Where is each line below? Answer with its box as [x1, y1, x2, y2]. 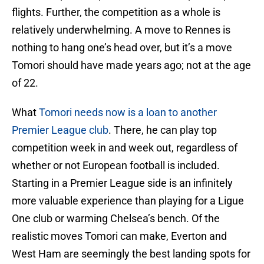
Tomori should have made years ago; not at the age [12, 59, 251, 72]
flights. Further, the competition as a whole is [12, 6, 220, 19]
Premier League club [12, 124, 108, 137]
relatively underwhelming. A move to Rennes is [12, 24, 230, 37]
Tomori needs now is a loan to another [39, 106, 217, 119]
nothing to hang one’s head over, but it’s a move [12, 41, 232, 54]
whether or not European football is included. [12, 159, 220, 172]
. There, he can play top [108, 124, 217, 137]
